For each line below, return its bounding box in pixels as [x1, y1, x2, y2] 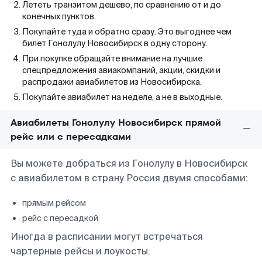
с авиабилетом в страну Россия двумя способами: [11, 172, 248, 184]
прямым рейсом [22, 198, 86, 208]
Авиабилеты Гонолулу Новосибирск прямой [11, 116, 221, 129]
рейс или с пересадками [11, 130, 131, 143]
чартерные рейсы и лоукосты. [11, 245, 150, 257]
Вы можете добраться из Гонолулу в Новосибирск [11, 157, 248, 170]
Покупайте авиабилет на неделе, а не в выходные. [22, 92, 222, 102]
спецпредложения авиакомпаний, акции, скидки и [22, 65, 220, 75]
